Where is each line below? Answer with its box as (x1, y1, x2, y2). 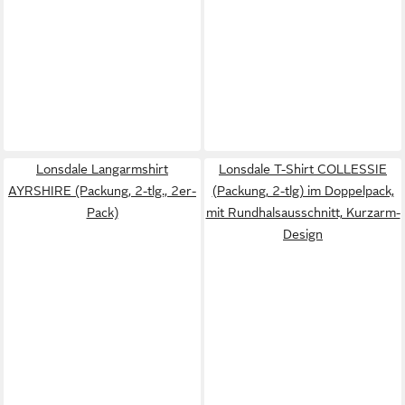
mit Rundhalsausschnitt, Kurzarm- (205, 204, 400, 220)
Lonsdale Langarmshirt (36, 161, 168, 176)
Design (283, 226, 323, 241)
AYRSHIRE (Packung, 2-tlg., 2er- (8, 183, 196, 198)
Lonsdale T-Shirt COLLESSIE (219, 161, 387, 176)
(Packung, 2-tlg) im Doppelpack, (212, 183, 394, 198)
